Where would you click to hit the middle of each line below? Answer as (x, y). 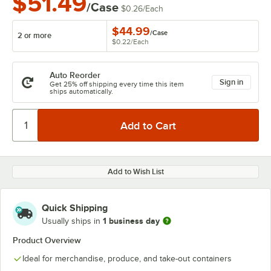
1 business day (131, 220)
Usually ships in (72, 221)
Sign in (231, 82)
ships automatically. (81, 91)
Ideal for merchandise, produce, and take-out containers (127, 259)
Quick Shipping (75, 208)
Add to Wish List (135, 171)
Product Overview (47, 240)
